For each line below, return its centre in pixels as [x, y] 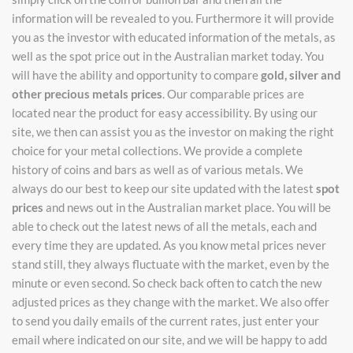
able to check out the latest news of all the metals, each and [164, 226]
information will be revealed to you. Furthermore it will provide [173, 18]
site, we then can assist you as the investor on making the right [173, 131]
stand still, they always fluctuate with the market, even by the [171, 264]
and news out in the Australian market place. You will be [187, 207]
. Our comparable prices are [233, 93]
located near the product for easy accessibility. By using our [165, 112]
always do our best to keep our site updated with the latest [164, 188]
